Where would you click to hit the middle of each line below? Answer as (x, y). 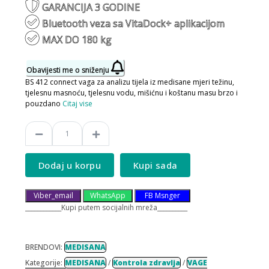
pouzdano (44, 104)
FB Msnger (162, 196)
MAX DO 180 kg (76, 40)
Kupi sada (155, 165)
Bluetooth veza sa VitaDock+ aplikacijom (132, 24)
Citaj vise (77, 104)
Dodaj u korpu (70, 165)
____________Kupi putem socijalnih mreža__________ (106, 208)
